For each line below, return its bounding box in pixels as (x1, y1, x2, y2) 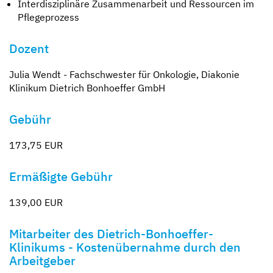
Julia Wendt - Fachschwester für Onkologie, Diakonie (9, 68, 239, 80)
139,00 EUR (9, 196, 63, 208)
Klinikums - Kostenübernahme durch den (9, 238, 241, 255)
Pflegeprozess (18, 10, 79, 23)
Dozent (9, 40, 49, 57)
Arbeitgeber (9, 252, 76, 269)
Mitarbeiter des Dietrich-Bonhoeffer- (9, 225, 213, 242)
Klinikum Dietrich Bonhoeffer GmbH (9, 81, 165, 94)
